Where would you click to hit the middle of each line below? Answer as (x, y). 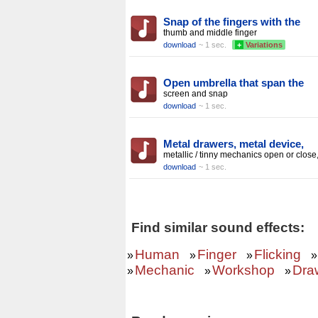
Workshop (243, 270)
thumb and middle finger (210, 33)
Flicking (278, 254)
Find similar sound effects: (218, 227)
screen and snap (196, 94)
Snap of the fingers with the (232, 22)
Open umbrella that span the (234, 83)
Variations (264, 45)
